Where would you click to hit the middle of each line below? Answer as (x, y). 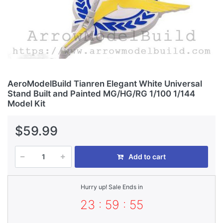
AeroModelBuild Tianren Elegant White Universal (105, 83)
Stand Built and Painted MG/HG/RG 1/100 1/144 (101, 93)
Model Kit (26, 103)
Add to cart (147, 157)
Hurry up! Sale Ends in (111, 187)
